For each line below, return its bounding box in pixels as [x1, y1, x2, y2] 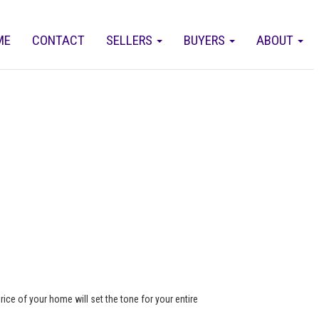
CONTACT [32, 32, 85, 48]
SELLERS [106, 32, 155, 48]
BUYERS [184, 32, 228, 48]
